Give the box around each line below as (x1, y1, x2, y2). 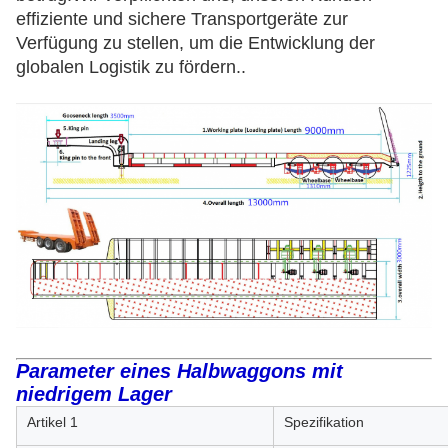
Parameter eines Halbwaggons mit (16, 359, 343, 382)
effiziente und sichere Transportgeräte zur (16, 9, 348, 29)
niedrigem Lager (16, 382, 172, 405)
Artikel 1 (27, 413, 78, 430)
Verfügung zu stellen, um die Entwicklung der (16, 33, 375, 53)
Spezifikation (284, 413, 364, 430)
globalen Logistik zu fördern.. (16, 57, 246, 77)
